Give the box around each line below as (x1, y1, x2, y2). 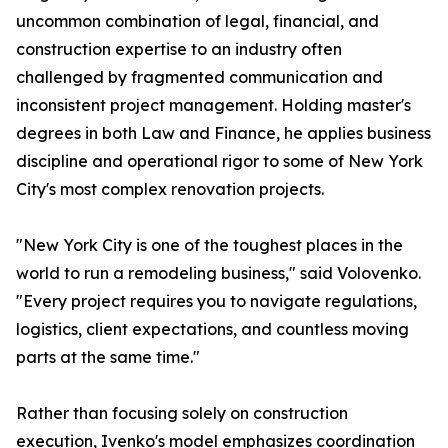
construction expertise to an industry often (16, 39, 342, 59)
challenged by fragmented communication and (16, 67, 383, 87)
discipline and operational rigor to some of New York (16, 151, 423, 171)
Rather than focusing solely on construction (16, 403, 348, 423)
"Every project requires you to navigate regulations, (16, 291, 417, 311)
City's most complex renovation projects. (16, 179, 324, 199)
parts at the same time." (16, 347, 200, 367)
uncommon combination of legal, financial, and (16, 11, 379, 31)
